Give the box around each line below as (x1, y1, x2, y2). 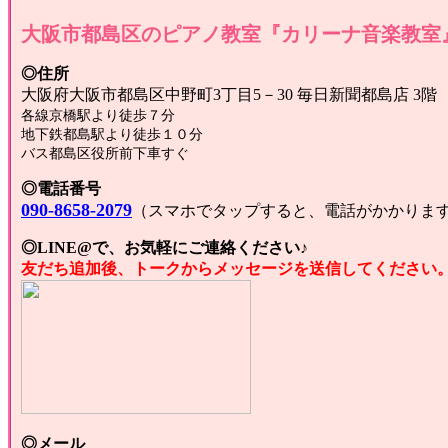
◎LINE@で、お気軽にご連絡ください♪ (21, 239, 308, 257)
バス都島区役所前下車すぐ (21, 146, 189, 162)
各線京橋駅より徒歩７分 (21, 108, 175, 124)
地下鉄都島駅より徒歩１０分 (21, 127, 203, 143)
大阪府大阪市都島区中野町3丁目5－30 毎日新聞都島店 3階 (21, 86, 437, 104)
